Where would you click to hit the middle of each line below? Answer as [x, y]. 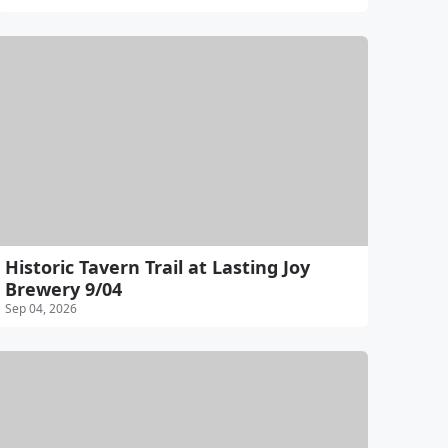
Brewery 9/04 [63, 289]
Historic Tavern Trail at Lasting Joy [157, 267]
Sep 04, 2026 [40, 309]
